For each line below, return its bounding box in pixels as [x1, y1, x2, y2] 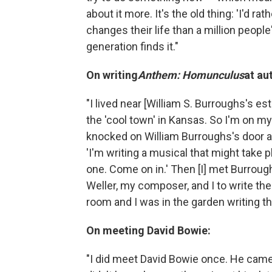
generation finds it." [86, 40, 178, 53]
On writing [86, 69, 138, 82]
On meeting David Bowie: [86, 224, 211, 237]
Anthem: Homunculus [138, 69, 244, 82]
